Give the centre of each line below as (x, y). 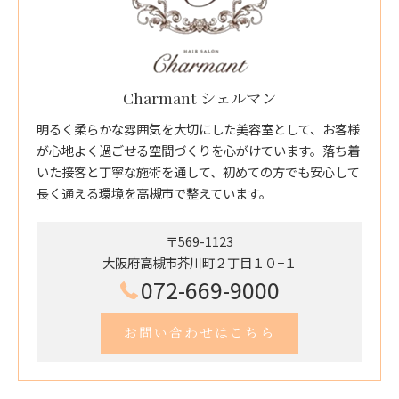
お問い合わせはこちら (199, 332)
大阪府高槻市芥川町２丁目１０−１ (199, 262)
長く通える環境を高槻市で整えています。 (154, 192)
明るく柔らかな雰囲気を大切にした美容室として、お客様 (198, 128)
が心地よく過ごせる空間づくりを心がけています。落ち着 (198, 150)
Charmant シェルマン (199, 97)
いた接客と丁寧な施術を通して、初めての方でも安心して (198, 171)
